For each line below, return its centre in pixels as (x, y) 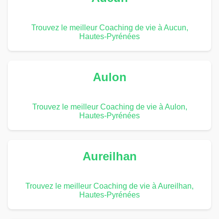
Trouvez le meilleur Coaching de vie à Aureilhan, (109, 186)
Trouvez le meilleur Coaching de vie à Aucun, (109, 27)
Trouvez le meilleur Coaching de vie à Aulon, (109, 107)
